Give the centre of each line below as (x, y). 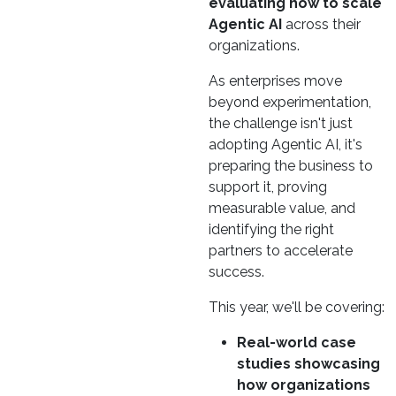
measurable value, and (282, 209)
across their (321, 25)
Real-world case (297, 343)
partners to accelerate (281, 251)
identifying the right (271, 230)
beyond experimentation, (290, 103)
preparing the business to (291, 166)
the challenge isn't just (281, 124)
